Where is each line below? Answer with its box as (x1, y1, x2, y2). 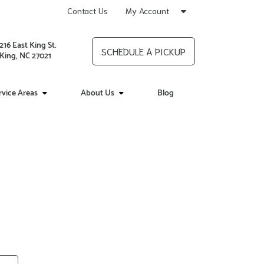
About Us (81, 87, 115, 100)
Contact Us (67, 5, 108, 16)
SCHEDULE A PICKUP (101, 45, 186, 58)
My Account (126, 5, 171, 16)
